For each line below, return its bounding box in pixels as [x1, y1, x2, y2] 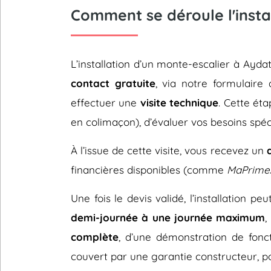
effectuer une [71, 96, 140, 109]
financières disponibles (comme [71, 163, 227, 176]
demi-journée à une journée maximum [71, 211, 266, 224]
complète [71, 230, 119, 243]
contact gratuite [71, 77, 155, 90]
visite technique [140, 96, 219, 109]
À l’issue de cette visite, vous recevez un [71, 144, 267, 157]
